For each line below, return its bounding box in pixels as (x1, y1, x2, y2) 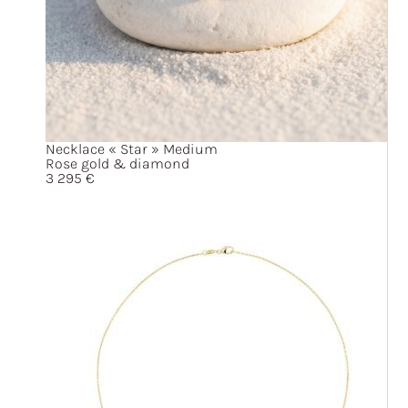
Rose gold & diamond (46, 155, 189, 172)
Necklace (46, 140, 108, 158)
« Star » (108, 140, 159, 158)
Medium (159, 140, 218, 158)
